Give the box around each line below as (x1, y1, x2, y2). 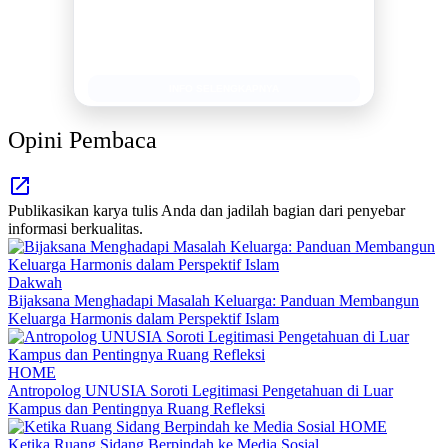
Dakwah (8, 273, 62, 291)
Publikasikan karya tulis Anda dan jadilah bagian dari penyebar (8, 201, 405, 219)
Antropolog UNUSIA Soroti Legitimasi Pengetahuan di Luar (8, 381, 393, 399)
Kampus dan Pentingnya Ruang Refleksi (8, 399, 265, 417)
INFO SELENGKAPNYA (169, 82, 279, 94)
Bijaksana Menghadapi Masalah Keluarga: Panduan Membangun (8, 291, 419, 309)
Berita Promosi (188, 21, 256, 33)
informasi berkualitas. (8, 219, 143, 237)
